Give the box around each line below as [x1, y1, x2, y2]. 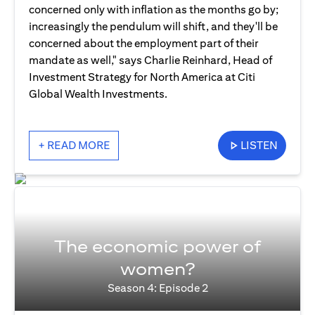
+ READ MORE [38, 139, 110, 153]
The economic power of [54, 236, 261, 257]
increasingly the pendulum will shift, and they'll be [29, 20, 278, 34]
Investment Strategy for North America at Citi [29, 70, 255, 84]
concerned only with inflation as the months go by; [29, 3, 278, 17]
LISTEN [240, 139, 278, 153]
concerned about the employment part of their [29, 37, 259, 51]
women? [120, 259, 195, 279]
